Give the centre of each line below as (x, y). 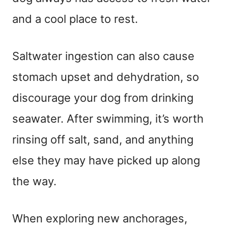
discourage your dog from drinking (103, 97)
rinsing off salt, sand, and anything (103, 139)
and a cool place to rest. (75, 19)
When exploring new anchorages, (100, 218)
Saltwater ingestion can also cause (103, 56)
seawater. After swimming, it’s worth (108, 118)
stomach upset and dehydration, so (106, 77)
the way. (34, 181)
